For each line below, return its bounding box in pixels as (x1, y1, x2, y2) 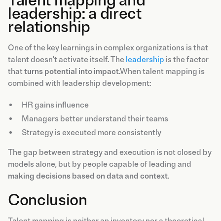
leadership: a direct (8, 3, 142, 24)
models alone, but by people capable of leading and (8, 159, 191, 169)
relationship (8, 17, 91, 37)
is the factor (164, 54, 209, 65)
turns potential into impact (24, 66, 119, 76)
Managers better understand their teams (22, 113, 168, 124)
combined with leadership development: (8, 78, 151, 88)
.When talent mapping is (119, 66, 205, 76)
